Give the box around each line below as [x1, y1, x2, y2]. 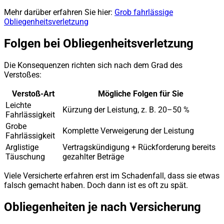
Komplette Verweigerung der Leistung [62, 125, 194, 135]
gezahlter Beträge [62, 151, 124, 161]
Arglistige [5, 142, 38, 152]
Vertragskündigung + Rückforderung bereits [62, 142, 215, 152]
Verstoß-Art [11, 88, 54, 98]
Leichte [5, 100, 31, 110]
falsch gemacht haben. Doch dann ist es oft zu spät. [4, 180, 188, 190]
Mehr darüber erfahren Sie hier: [4, 7, 114, 17]
